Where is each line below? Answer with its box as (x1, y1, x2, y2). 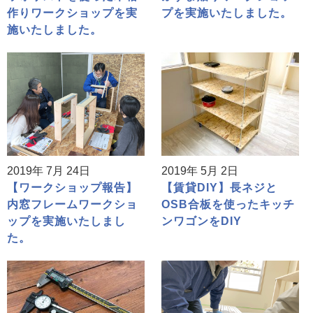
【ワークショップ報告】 (7, 181, 138, 194)
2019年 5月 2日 (161, 164, 239, 177)
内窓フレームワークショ (7, 198, 138, 210)
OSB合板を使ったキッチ (161, 198, 296, 210)
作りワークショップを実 (7, 7, 138, 19)
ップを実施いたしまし (7, 214, 126, 227)
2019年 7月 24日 (7, 164, 90, 177)
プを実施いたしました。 (161, 7, 293, 19)
